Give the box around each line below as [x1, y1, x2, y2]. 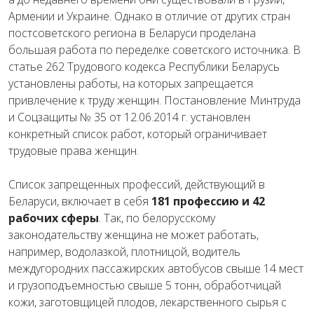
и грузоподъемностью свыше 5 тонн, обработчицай [8, 278, 281, 294]
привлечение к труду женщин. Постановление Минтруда [8, 93, 301, 109]
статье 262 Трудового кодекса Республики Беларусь [8, 59, 280, 75]
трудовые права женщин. [8, 143, 139, 159]
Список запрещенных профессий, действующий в [8, 177, 265, 193]
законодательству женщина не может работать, [8, 227, 259, 243]
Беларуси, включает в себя [8, 193, 151, 210]
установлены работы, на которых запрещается [8, 76, 253, 92]
